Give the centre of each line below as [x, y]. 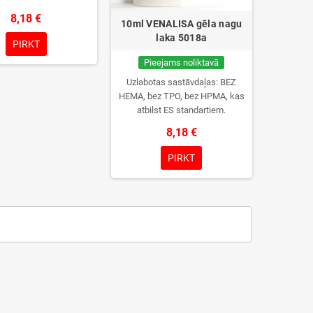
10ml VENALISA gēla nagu [182, 23]
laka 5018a [182, 37]
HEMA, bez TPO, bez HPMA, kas [181, 96]
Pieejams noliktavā [182, 62]
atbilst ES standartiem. [182, 110]
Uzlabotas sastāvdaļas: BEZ [182, 82]
